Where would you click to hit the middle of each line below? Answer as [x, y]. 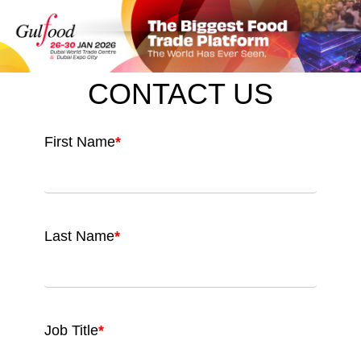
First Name [80, 141]
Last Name [79, 236]
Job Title [71, 330]
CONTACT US [180, 93]
